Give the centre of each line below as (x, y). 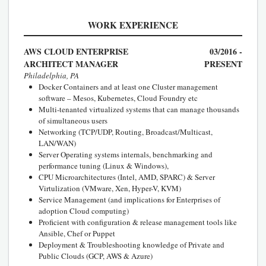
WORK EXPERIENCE (133, 25)
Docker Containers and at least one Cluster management (128, 86)
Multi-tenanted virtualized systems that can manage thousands (139, 109)
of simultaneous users (73, 120)
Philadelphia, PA (51, 75)
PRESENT (223, 64)
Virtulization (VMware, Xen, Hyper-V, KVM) (110, 188)
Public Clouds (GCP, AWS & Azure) (96, 256)
